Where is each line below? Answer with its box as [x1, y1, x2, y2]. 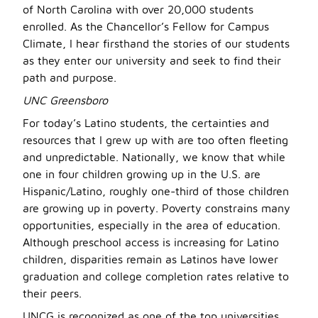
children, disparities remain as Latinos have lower [23, 253, 278, 265]
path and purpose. [23, 71, 116, 84]
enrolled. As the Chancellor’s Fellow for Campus [23, 20, 269, 33]
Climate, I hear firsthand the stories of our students [23, 37, 290, 50]
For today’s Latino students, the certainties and [23, 116, 269, 129]
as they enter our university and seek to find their [23, 54, 281, 67]
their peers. [23, 287, 82, 300]
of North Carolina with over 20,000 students [23, 3, 253, 16]
